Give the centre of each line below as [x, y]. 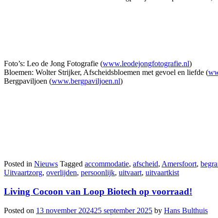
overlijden [62, 173]
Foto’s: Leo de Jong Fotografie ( [53, 64]
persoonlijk [98, 173]
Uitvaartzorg [23, 173]
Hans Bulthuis [186, 210]
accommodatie [107, 164]
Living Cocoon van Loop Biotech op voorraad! [98, 191]
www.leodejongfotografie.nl [146, 64]
